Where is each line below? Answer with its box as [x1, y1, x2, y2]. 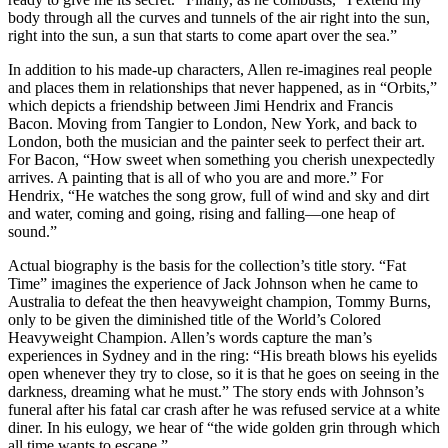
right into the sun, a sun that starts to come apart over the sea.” [8, 26, 397, 44]
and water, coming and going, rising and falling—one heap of [8, 204, 395, 222]
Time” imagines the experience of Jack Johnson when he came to [8, 274, 418, 292]
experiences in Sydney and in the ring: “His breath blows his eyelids [8, 346, 437, 364]
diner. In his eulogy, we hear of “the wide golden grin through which [8, 418, 440, 436]
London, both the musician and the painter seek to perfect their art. [8, 132, 425, 150]
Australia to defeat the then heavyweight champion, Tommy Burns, [8, 292, 431, 310]
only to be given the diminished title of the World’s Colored [8, 310, 381, 328]
